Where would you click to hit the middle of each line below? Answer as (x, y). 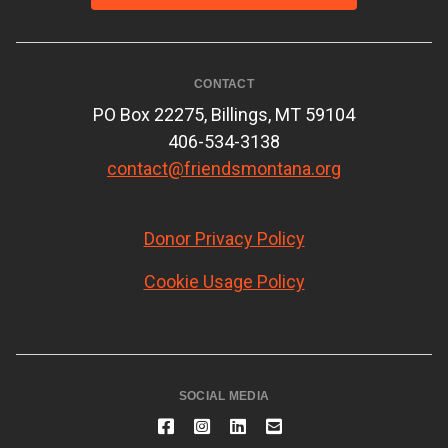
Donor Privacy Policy (224, 239)
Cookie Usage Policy (224, 282)
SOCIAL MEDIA (224, 396)
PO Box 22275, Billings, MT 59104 (224, 115)
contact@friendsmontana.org (224, 169)
